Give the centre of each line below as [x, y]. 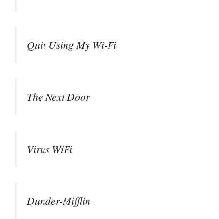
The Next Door [58, 97]
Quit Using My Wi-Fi [72, 44]
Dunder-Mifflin [59, 201]
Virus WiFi [50, 149]
